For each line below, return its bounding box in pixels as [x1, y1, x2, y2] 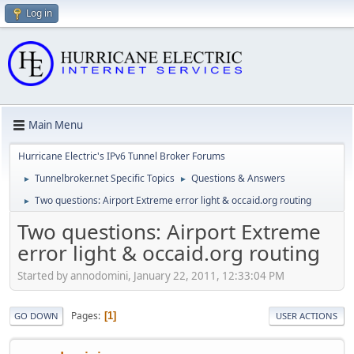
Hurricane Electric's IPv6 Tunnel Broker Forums [18, 149, 225, 163]
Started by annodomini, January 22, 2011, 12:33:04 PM [17, 269, 284, 284]
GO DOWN [14, 310, 58, 322]
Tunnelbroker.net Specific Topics [35, 171, 175, 185]
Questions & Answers [191, 171, 285, 185]
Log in [26, 6, 52, 20]
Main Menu [28, 118, 83, 133]
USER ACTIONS [276, 310, 337, 322]
